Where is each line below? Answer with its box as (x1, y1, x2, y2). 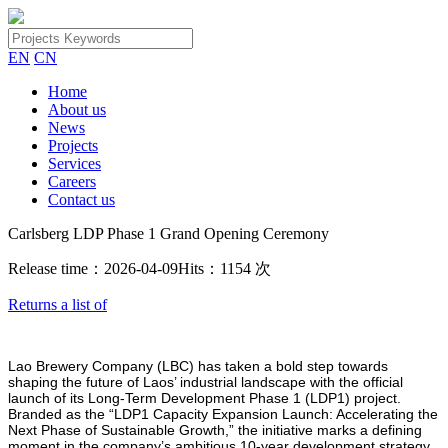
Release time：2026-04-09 (8, 260, 178, 277)
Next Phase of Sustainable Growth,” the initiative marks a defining (8, 422, 422, 438)
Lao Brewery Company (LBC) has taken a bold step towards (8, 358, 388, 374)
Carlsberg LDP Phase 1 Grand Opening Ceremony (8, 225, 329, 242)
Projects (48, 137, 98, 154)
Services (48, 155, 101, 172)
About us (48, 101, 106, 118)
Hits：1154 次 (178, 260, 271, 277)
